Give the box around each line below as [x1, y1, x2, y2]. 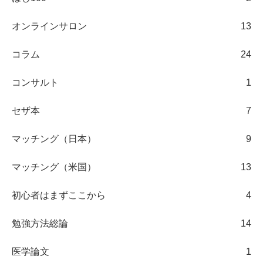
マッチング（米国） [12, 161, 96, 172]
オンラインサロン [12, 21, 87, 31]
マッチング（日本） [12, 133, 96, 144]
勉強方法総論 [12, 218, 68, 228]
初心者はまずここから [12, 190, 106, 200]
